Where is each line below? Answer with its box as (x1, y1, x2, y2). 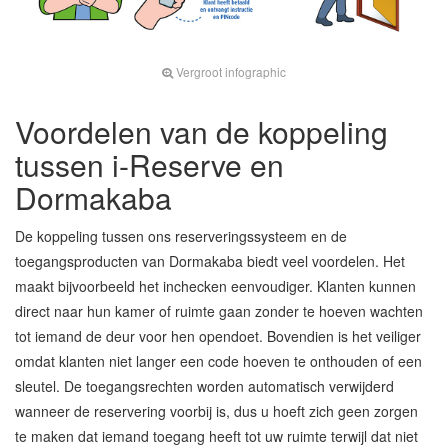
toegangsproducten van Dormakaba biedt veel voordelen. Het (15, 251, 405, 272)
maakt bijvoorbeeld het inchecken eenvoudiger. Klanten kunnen (15, 276, 416, 297)
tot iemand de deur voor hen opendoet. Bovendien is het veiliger (15, 326, 421, 347)
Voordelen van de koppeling (15, 110, 388, 154)
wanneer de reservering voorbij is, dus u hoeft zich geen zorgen (15, 401, 418, 422)
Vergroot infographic (173, 63, 286, 81)
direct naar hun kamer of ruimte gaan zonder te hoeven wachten (15, 301, 423, 322)
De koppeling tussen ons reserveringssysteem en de (15, 226, 347, 247)
